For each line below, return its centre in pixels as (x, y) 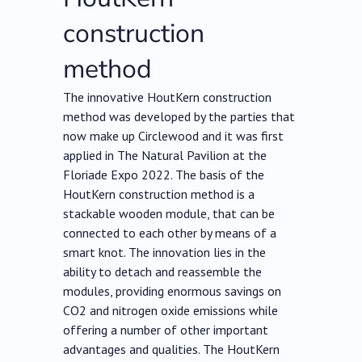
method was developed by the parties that (179, 117)
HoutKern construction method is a (159, 194)
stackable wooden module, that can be (169, 214)
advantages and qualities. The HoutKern (172, 349)
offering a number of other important (166, 330)
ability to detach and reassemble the (163, 272)
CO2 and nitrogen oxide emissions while (171, 311)
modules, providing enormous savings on (173, 291)
